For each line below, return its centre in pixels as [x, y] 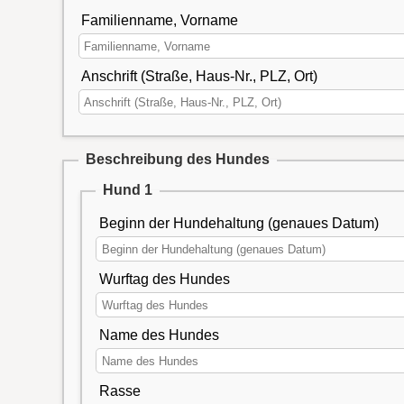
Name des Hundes [159, 335]
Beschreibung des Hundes [177, 160]
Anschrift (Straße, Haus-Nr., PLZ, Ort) [199, 76]
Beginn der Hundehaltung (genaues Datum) [239, 224]
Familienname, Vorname [159, 20]
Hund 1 [128, 190]
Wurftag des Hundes [164, 280]
